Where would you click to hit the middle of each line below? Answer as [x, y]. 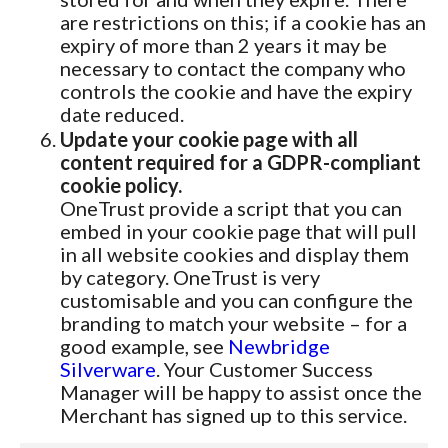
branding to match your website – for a [233, 323]
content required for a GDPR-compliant [240, 162]
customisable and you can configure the [236, 300]
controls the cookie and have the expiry [236, 91]
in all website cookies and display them [234, 254]
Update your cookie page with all [209, 139]
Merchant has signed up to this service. [233, 415]
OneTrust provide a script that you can [231, 208]
